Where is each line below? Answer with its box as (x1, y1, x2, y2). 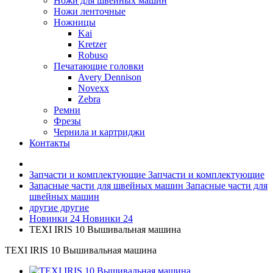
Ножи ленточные (54, 6, 126, 16)
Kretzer (78, 39, 107, 49)
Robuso (78, 50, 108, 60)
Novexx (78, 83, 109, 93)
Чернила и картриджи (54, 127, 145, 137)
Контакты (29, 138, 70, 148)
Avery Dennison (78, 72, 141, 82)
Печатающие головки (54, 61, 144, 71)
